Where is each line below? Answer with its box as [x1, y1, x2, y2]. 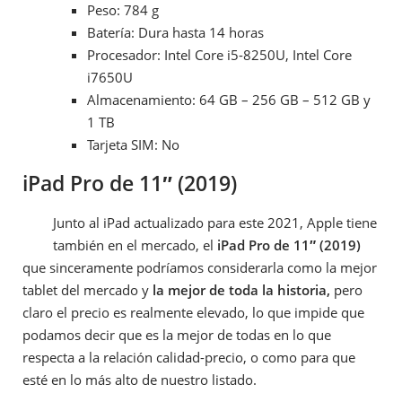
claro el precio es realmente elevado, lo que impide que [22, 302, 364, 321]
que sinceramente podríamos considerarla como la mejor [22, 258, 377, 276]
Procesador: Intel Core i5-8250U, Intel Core [87, 45, 352, 64]
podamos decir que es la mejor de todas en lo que [22, 325, 331, 344]
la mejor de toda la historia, [153, 280, 330, 299]
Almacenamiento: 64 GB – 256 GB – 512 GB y [87, 90, 371, 109]
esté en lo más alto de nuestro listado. [22, 370, 257, 389]
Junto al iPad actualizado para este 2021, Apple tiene [53, 213, 378, 232]
